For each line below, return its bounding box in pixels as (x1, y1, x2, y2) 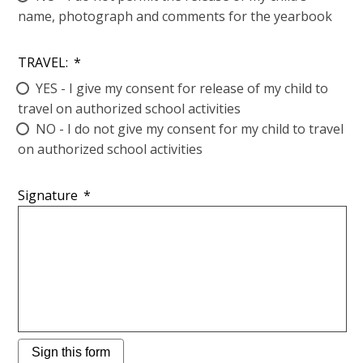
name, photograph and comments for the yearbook (18, 7, 333, 26)
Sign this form (32, 344, 111, 359)
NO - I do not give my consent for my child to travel (36, 119, 344, 138)
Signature (18, 186, 79, 204)
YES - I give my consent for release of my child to (36, 79, 329, 97)
